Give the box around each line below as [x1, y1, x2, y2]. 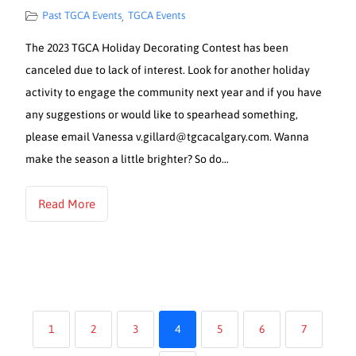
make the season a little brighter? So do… [25, 152, 230, 165]
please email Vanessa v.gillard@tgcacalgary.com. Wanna [25, 130, 310, 143]
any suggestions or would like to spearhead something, [25, 107, 299, 121]
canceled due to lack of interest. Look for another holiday [25, 63, 311, 76]
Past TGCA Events [42, 9, 122, 21]
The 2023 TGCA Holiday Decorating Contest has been [25, 41, 289, 54]
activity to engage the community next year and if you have [25, 85, 323, 99]
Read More [38, 196, 96, 211]
